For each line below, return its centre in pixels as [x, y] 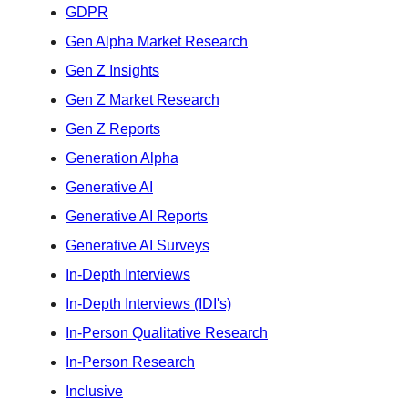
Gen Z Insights [112, 70]
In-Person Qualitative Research [167, 332]
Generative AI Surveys [138, 245]
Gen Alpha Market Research [157, 41]
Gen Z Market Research [143, 99]
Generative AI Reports [137, 216]
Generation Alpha [122, 158]
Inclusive [94, 391]
